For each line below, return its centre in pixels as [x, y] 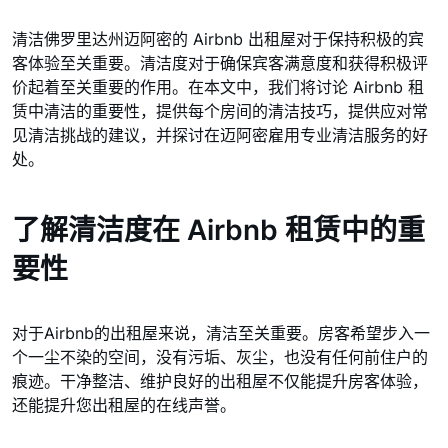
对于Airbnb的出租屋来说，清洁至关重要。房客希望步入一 [221, 333]
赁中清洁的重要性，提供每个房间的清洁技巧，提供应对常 [220, 111]
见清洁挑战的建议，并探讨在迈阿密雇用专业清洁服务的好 [220, 135]
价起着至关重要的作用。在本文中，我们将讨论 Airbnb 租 [218, 87]
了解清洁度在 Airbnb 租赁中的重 [218, 230]
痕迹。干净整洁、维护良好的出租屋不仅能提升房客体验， [220, 381]
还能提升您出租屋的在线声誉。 [124, 405]
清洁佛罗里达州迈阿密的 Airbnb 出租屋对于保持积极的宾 [218, 39]
